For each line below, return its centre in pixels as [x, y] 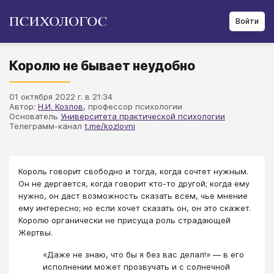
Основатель [35, 116]
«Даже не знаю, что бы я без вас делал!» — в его [143, 255]
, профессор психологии [133, 106]
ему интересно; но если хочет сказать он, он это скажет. [135, 208]
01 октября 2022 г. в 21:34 [61, 97]
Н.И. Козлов [61, 106]
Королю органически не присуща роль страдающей [124, 220]
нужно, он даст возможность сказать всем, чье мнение [133, 196]
